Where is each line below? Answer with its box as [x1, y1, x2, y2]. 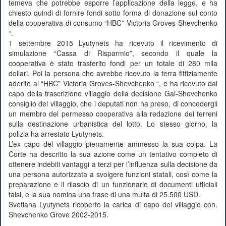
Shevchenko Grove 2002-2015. [9, 209, 108, 219]
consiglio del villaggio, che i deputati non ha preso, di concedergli [9, 98, 217, 108]
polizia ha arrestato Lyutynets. [9, 129, 104, 139]
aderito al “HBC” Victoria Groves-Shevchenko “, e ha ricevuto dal [9, 78, 217, 88]
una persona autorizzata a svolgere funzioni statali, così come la [9, 169, 217, 179]
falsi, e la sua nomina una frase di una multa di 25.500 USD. [9, 189, 200, 199]
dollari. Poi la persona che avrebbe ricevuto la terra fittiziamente [9, 68, 217, 78]
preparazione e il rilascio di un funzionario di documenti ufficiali [9, 179, 217, 189]
